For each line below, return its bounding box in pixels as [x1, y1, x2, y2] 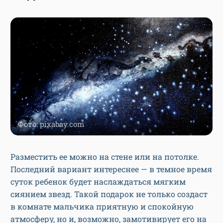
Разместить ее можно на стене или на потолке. [10, 151, 199, 162]
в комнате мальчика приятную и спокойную [10, 201, 194, 212]
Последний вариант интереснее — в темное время [10, 163, 212, 174]
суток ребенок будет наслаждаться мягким [10, 176, 186, 187]
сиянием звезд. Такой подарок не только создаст [10, 188, 208, 199]
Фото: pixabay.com [18, 118, 84, 129]
